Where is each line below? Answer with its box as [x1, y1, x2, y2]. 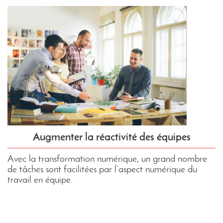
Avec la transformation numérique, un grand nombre [7, 152, 207, 165]
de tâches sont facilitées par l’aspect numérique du [7, 163, 197, 175]
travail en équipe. [7, 173, 73, 186]
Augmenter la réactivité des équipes [32, 130, 191, 144]
